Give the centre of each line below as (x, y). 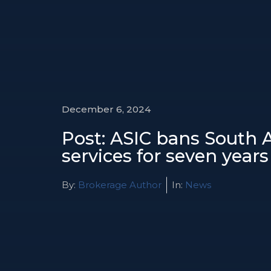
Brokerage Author (119, 185)
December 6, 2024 (106, 109)
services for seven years (165, 156)
